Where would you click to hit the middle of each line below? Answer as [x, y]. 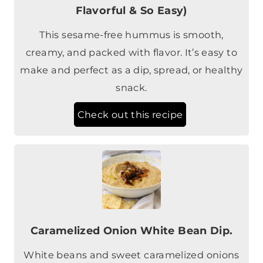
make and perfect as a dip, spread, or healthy [131, 70]
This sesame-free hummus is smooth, [131, 35]
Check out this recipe [130, 115]
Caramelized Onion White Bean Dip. [131, 231]
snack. [131, 88]
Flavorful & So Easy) [131, 11]
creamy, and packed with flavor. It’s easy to [131, 53]
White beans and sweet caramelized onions [131, 255]
